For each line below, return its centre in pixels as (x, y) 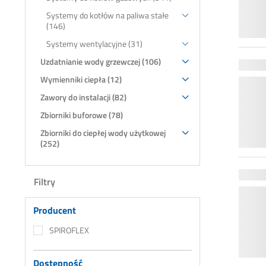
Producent (55, 210)
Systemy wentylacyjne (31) (94, 43)
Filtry (45, 181)
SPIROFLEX (69, 230)
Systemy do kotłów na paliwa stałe (107, 15)
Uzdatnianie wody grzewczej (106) (101, 61)
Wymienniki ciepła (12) (81, 79)
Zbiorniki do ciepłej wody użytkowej (103, 132)
